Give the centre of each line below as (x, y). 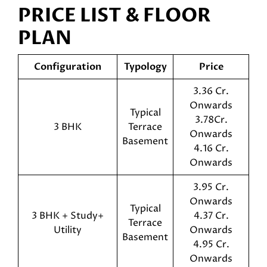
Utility (68, 230)
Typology (145, 67)
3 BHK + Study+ (68, 216)
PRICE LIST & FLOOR (114, 15)
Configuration (68, 67)
